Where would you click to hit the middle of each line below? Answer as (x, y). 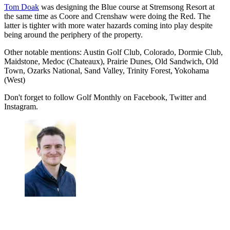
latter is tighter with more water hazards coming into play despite (108, 25)
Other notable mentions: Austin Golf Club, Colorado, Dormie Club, (113, 52)
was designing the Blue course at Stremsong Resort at (127, 7)
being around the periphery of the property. (73, 34)
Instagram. (21, 106)
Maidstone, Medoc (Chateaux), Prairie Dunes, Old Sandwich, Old (111, 61)
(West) (15, 80)
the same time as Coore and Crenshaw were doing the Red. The (107, 16)
